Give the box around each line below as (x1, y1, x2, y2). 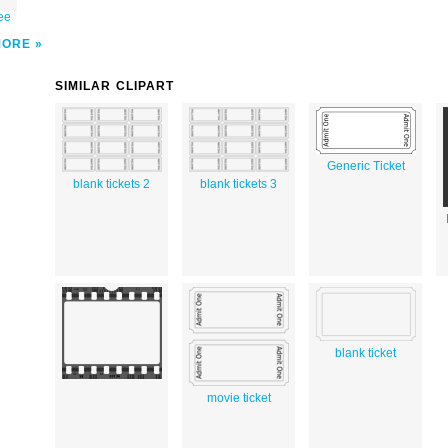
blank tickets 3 (200, 176, 277, 191)
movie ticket (206, 390, 271, 405)
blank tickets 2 (73, 176, 150, 191)
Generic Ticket (326, 158, 405, 173)
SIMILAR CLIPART (55, 78, 175, 93)
